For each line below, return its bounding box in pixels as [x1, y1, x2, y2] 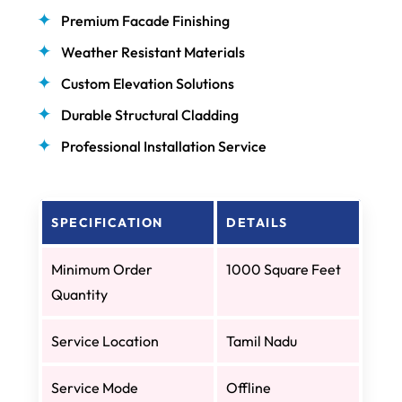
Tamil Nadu [226, 331, 298, 350]
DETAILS [226, 214, 288, 231]
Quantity [51, 284, 109, 303]
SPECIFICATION [51, 214, 163, 231]
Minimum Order [51, 259, 153, 278]
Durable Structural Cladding [60, 105, 239, 124]
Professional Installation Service [60, 136, 267, 155]
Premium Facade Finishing [60, 11, 230, 30]
